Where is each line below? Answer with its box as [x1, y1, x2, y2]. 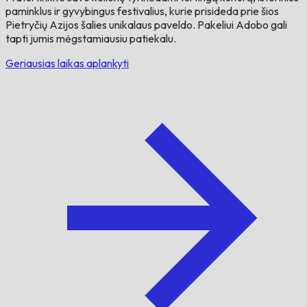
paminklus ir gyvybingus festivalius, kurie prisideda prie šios [5, 3, 279, 18]
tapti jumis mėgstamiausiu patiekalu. [5, 31, 176, 45]
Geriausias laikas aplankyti [5, 56, 129, 70]
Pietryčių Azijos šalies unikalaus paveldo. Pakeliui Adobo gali [5, 17, 287, 32]
